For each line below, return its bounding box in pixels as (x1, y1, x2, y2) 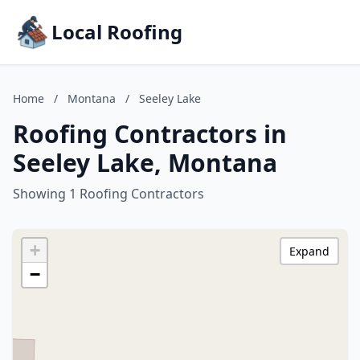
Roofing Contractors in (13, 117, 287, 150)
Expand (289, 243, 329, 259)
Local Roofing (51, 18, 182, 45)
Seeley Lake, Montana (13, 146, 277, 179)
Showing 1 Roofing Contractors (13, 185, 204, 202)
